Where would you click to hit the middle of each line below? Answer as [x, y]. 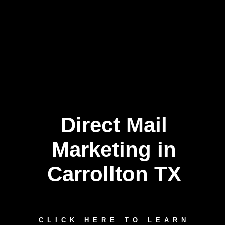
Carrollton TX [114, 174]
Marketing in [114, 149]
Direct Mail [114, 125]
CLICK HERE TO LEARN [114, 220]
